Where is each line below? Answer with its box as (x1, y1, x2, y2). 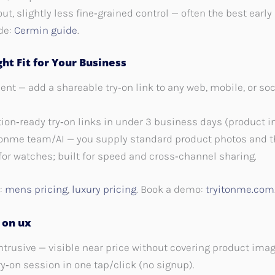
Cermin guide (14, 23, 77, 36)
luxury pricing (72, 182, 136, 195)
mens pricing (5, 182, 68, 195)
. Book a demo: (136, 182, 206, 195)
